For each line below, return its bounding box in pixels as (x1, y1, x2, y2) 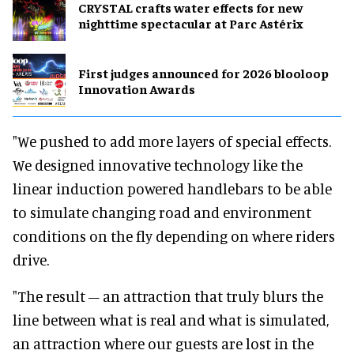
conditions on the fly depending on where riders (13, 227, 335, 246)
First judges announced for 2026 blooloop (78, 64, 329, 81)
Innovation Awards (78, 80, 195, 96)
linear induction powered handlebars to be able (13, 179, 332, 198)
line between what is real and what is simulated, (13, 311, 329, 330)
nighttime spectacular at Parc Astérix (78, 14, 303, 31)
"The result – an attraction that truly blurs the (13, 287, 323, 306)
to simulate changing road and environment (13, 203, 311, 222)
